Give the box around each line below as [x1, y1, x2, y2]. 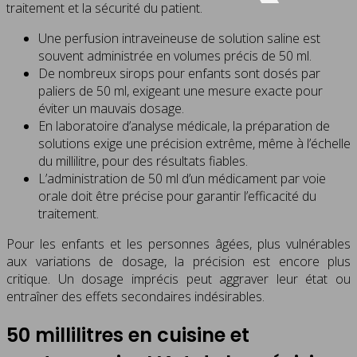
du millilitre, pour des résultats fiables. [38, 151, 248, 170]
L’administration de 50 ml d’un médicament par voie [38, 169, 326, 187]
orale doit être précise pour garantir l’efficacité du [38, 186, 316, 205]
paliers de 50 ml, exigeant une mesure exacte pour [38, 81, 323, 100]
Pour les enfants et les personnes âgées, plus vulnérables [6, 234, 351, 253]
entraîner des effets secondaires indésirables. [6, 287, 265, 305]
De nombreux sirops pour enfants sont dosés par [38, 64, 320, 82]
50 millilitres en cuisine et [6, 321, 249, 348]
